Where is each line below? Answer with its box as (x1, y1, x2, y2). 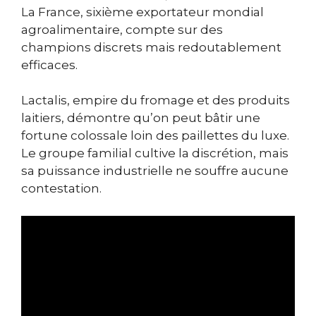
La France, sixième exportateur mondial (21, 4, 264, 19)
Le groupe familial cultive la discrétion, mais (21, 146, 288, 161)
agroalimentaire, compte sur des (21, 22, 223, 37)
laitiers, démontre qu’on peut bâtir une (21, 111, 260, 126)
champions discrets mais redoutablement (21, 39, 281, 54)
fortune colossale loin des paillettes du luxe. (21, 128, 289, 143)
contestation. (21, 181, 102, 196)
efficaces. (21, 57, 78, 72)
